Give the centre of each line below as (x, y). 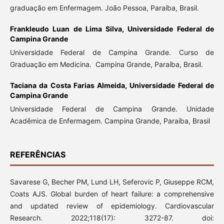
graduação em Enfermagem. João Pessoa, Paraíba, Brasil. (104, 8)
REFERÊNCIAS (37, 155)
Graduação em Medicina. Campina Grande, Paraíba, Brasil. (106, 64)
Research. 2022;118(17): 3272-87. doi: (112, 218)
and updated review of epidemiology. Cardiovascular (112, 206)
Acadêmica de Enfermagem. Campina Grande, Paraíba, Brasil (110, 121)
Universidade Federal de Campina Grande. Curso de (112, 52)
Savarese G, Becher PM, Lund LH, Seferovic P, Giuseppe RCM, (112, 182)
